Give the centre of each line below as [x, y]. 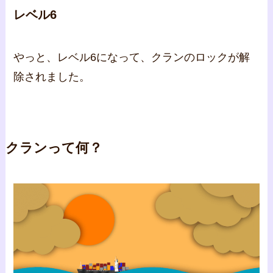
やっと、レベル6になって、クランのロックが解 [132, 57]
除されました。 [52, 76]
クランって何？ [54, 148]
